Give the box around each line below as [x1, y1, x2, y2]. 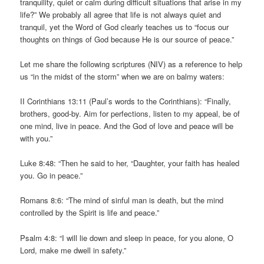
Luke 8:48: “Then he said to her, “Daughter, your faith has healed [20, 157, 240, 169]
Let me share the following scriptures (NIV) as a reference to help [20, 58, 243, 70]
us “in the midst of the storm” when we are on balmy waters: [20, 71, 225, 82]
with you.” [20, 133, 53, 144]
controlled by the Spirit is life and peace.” [20, 207, 160, 219]
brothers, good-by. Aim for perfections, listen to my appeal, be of [20, 108, 240, 120]
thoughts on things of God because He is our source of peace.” [20, 33, 235, 45]
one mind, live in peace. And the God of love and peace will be [20, 120, 234, 132]
